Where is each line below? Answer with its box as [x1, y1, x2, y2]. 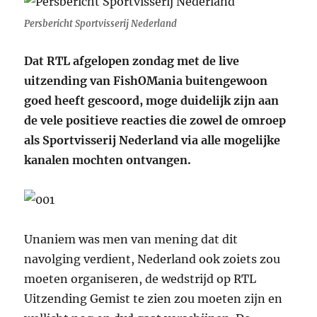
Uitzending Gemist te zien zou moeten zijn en [24, 292, 283, 306]
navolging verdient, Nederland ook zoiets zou [24, 252, 281, 267]
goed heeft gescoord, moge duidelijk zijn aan [24, 93, 279, 108]
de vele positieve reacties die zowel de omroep [24, 113, 287, 128]
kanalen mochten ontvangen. [24, 153, 192, 168]
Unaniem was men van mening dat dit [24, 232, 238, 247]
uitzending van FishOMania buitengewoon [24, 74, 268, 88]
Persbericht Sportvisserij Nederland [24, 18, 178, 30]
